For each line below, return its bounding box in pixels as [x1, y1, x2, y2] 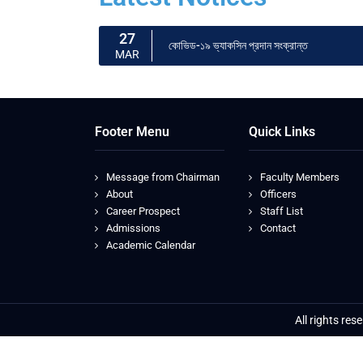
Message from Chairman [106, 171, 220, 183]
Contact [260, 222, 296, 234]
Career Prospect [106, 205, 180, 217]
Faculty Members [260, 171, 340, 183]
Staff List [260, 205, 303, 217]
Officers [260, 188, 297, 200]
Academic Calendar [106, 239, 195, 251]
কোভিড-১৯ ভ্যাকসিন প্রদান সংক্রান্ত [169, 39, 308, 52]
